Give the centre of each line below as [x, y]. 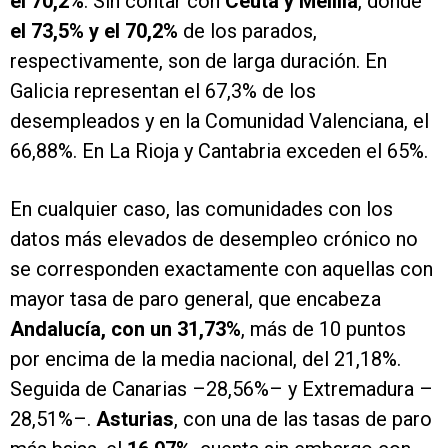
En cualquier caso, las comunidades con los [201, 209]
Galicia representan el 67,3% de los [163, 91]
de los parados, [247, 31]
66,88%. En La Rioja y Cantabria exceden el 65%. [219, 151]
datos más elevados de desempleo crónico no [214, 239]
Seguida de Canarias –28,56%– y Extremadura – [221, 389]
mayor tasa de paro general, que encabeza [195, 299]
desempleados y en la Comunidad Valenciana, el [219, 121]
